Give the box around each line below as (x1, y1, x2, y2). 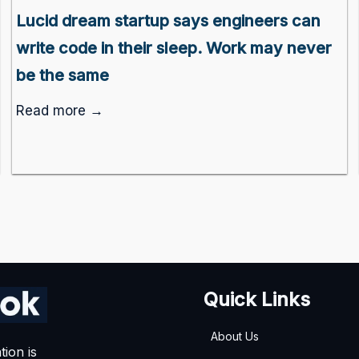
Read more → (16, 103, 104, 119)
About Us (211, 329, 260, 344)
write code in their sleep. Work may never (16, 38, 333, 58)
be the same (16, 66, 110, 86)
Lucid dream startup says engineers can (16, 11, 321, 31)
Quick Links (203, 288, 310, 312)
